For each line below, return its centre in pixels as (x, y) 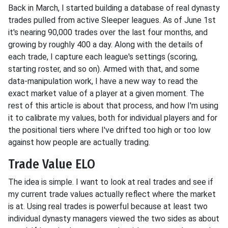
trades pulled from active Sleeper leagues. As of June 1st (112, 20)
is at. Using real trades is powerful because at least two (108, 207)
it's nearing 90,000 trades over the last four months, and (108, 33)
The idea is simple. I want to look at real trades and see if (111, 182)
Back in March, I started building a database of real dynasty (114, 8)
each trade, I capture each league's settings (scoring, (103, 57)
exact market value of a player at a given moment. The (106, 94)
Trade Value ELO (52, 164)
